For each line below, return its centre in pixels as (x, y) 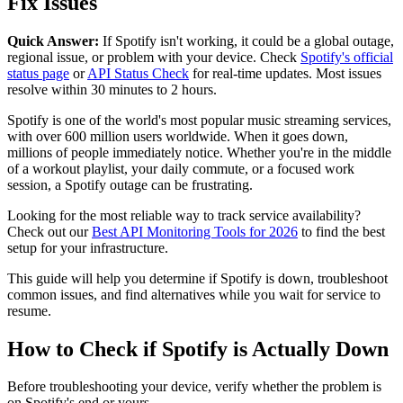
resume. (29, 310)
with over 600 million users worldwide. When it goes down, (178, 136)
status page (38, 73)
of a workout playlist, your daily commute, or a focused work (181, 168)
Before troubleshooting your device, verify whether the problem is (194, 387)
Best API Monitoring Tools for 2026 (195, 231)
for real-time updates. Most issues (285, 73)
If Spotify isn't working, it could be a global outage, (246, 40)
